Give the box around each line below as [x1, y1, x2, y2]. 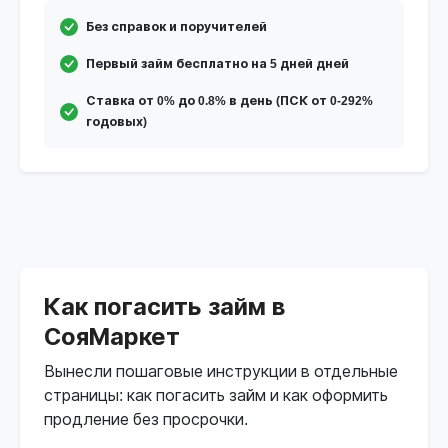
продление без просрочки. [44, 410, 248, 428]
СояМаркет [44, 323, 180, 350]
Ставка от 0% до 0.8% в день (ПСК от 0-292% [86, 93, 373, 108]
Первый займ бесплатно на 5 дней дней [86, 56, 349, 71]
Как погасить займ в [44, 293, 285, 320]
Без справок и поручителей [86, 19, 267, 34]
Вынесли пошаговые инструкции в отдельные [44, 362, 398, 380]
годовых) [86, 114, 147, 129]
